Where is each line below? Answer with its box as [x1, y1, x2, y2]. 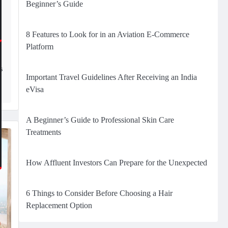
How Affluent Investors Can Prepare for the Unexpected [25, 158, 207, 167]
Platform [25, 42, 53, 51]
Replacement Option [25, 201, 92, 210]
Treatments [25, 128, 61, 136]
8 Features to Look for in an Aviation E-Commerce [25, 30, 189, 39]
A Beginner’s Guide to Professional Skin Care [25, 116, 174, 124]
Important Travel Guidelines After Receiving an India [25, 73, 197, 81]
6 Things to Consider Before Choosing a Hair [25, 189, 173, 197]
